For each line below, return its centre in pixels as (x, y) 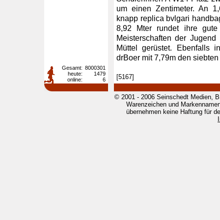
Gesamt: (72, 68)
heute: (75, 74)
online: (75, 80)
